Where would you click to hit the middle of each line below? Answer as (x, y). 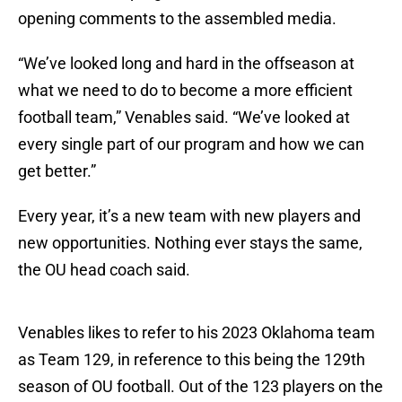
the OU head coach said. (104, 270)
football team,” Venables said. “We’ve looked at (184, 118)
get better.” (57, 171)
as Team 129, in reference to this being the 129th (192, 360)
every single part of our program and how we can (191, 144)
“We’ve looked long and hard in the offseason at (186, 64)
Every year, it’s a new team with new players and (189, 216)
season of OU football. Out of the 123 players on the (201, 387)
